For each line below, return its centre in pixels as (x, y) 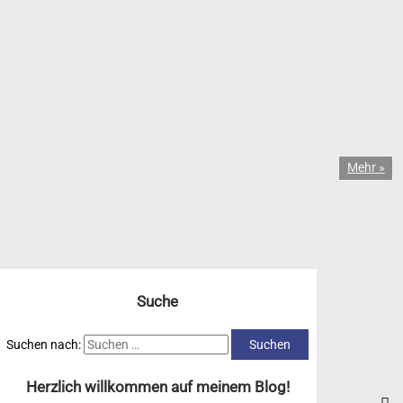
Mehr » (366, 168)
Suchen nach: (44, 345)
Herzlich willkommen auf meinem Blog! (157, 387)
